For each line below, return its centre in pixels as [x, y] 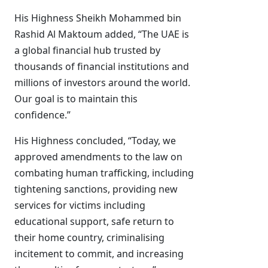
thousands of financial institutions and [102, 66]
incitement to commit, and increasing [99, 254]
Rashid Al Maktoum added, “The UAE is [102, 34]
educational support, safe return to [94, 221]
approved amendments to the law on [98, 157]
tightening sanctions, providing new [96, 189]
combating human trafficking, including [104, 173]
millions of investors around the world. [102, 83]
